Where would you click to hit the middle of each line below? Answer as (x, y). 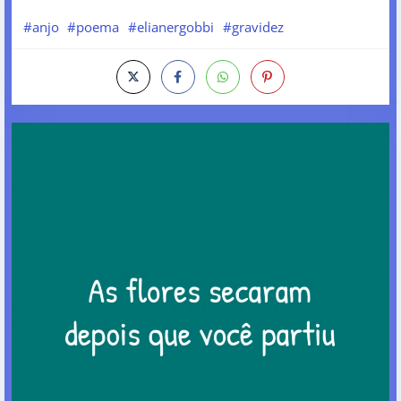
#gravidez (253, 27)
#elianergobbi (171, 27)
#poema (94, 27)
